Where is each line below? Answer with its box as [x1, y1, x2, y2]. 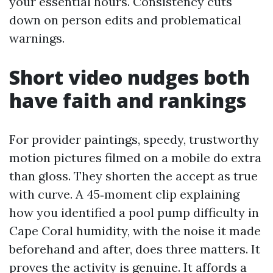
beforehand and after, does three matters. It [9, 241, 260, 257]
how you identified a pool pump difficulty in [9, 205, 259, 220]
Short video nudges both [9, 64, 250, 90]
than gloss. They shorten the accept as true [9, 168, 258, 183]
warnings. [9, 30, 65, 46]
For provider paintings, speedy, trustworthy [9, 132, 259, 147]
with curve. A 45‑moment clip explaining [9, 186, 239, 202]
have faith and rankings [9, 87, 246, 113]
